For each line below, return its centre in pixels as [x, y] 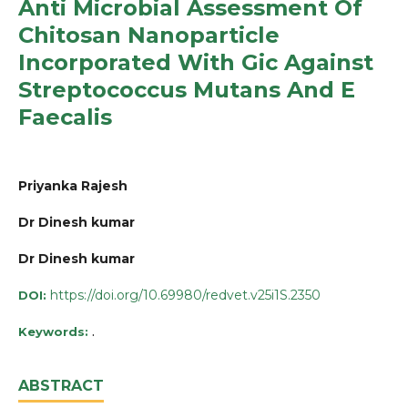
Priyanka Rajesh [73, 185]
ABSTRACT [61, 385]
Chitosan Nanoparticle [149, 35]
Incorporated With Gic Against [196, 62]
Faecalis [65, 117]
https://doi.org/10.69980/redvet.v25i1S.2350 [185, 295]
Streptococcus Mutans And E [187, 89]
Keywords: [55, 331]
